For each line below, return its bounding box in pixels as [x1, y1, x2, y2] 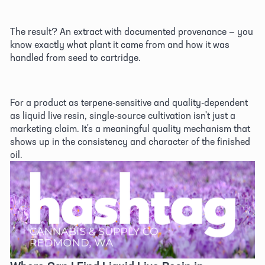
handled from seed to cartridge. [10, 51, 143, 63]
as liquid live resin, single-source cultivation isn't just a [10, 109, 235, 121]
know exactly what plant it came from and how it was [10, 38, 230, 50]
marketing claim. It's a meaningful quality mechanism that [10, 122, 250, 134]
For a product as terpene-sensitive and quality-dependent [10, 96, 248, 108]
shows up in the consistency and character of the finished [10, 135, 250, 147]
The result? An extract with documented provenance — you [10, 25, 253, 37]
